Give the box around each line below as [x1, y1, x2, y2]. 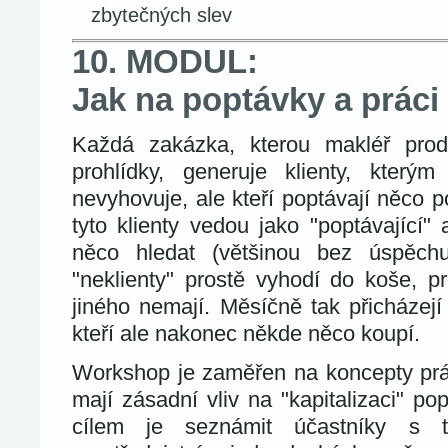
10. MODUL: [72, 43, 258, 80]
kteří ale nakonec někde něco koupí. [72, 321, 420, 346]
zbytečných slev [91, 4, 232, 26]
